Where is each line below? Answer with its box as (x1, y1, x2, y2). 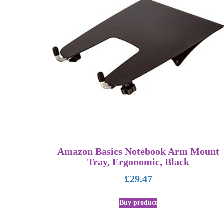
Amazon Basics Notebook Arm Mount (57, 146, 220, 157)
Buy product (119, 198, 158, 206)
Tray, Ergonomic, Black (87, 157, 190, 168)
